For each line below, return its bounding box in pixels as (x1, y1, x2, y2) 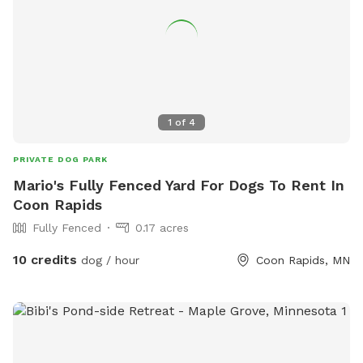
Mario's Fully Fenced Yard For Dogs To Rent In (13, 177, 344, 194)
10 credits (13, 252, 77, 268)
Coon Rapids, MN (256, 254, 350, 267)
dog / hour (77, 254, 139, 267)
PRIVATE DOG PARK (13, 155, 108, 164)
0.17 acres (135, 221, 189, 235)
